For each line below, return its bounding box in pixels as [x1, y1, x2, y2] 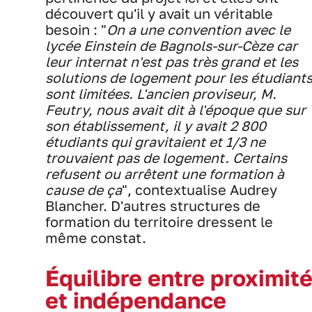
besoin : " [45, 21, 107, 38]
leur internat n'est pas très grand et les [45, 53, 298, 70]
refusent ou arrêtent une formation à [45, 165, 284, 182]
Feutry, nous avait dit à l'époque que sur [45, 101, 306, 118]
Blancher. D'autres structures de [45, 197, 260, 214]
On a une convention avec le [107, 21, 290, 38]
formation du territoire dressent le [45, 213, 273, 230]
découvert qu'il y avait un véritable [45, 5, 273, 22]
